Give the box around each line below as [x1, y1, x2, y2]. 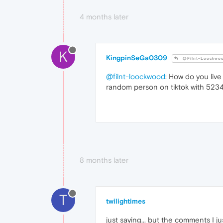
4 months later [80, 12, 128, 21]
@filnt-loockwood [106, 72, 165, 81]
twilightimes [106, 197, 145, 206]
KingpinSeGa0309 [106, 54, 167, 62]
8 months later [80, 156, 128, 165]
